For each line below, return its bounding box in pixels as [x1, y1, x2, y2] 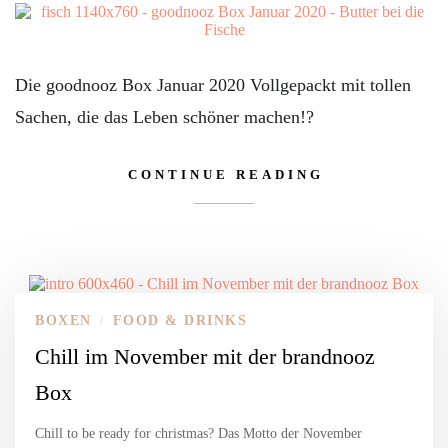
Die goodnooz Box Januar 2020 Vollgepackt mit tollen [15, 75, 411, 95]
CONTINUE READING [128, 167, 324, 182]
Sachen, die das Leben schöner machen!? [15, 107, 314, 127]
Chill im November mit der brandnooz [35, 344, 375, 370]
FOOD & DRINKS [112, 313, 247, 329]
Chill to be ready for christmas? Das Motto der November [35, 426, 362, 442]
